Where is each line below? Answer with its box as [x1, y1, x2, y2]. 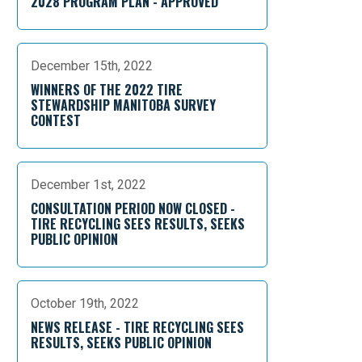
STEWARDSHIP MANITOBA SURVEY [31, 95, 216, 115]
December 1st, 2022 [31, 177, 146, 192]
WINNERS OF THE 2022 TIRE [31, 80, 183, 99]
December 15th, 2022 [31, 58, 153, 74]
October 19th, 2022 [31, 296, 139, 311]
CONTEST [31, 111, 81, 130]
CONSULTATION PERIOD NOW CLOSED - [31, 199, 235, 218]
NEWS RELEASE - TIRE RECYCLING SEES [31, 318, 244, 337]
